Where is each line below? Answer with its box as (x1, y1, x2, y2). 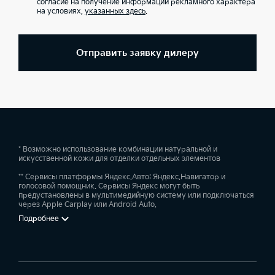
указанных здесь (85, 7, 145, 16)
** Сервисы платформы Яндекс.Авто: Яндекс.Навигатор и (18, 172, 225, 182)
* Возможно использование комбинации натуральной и (18, 145, 217, 154)
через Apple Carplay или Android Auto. (18, 200, 157, 209)
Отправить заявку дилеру (76, 47, 199, 59)
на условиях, (37, 7, 85, 16)
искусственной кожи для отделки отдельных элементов (18, 154, 220, 163)
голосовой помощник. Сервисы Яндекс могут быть (18, 182, 199, 191)
